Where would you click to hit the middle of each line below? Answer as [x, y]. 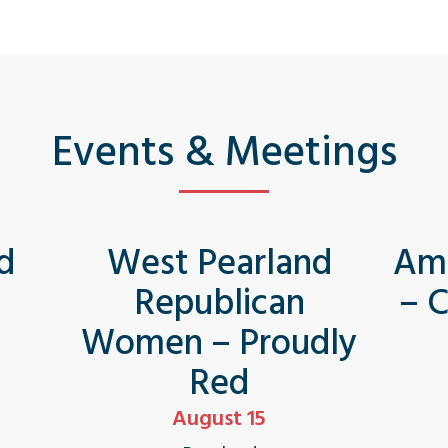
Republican [219, 303]
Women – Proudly [219, 343]
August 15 [219, 418]
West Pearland [219, 263]
